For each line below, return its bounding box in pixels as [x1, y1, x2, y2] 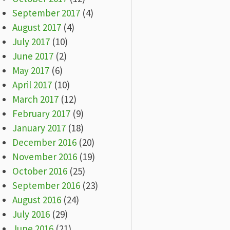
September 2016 [12, 179, 80, 191]
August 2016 [12, 193, 61, 206]
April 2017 [12, 78, 52, 91]
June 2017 [12, 49, 53, 62]
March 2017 [12, 92, 59, 105]
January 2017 [12, 121, 66, 134]
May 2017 [12, 64, 49, 76]
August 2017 [12, 21, 61, 33]
